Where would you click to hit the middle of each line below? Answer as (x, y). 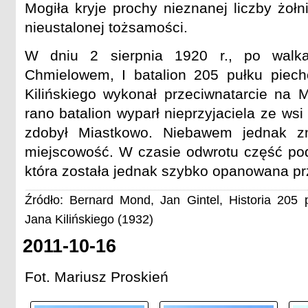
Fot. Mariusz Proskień (96, 277)
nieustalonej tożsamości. (106, 27)
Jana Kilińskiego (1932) (89, 219)
